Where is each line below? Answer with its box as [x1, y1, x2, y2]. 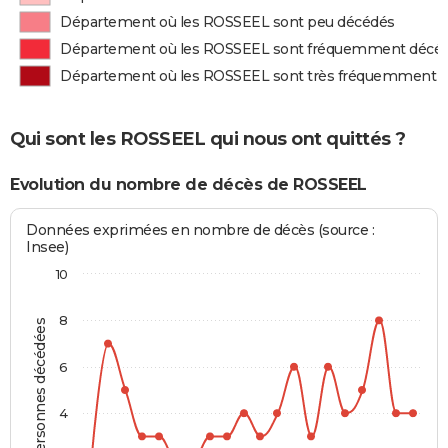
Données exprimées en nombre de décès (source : [26, 221, 375, 240]
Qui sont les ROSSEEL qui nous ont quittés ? [10, 127, 406, 150]
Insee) [26, 238, 69, 257]
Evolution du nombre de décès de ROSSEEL [10, 174, 367, 194]
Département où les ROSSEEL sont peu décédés [60, 13, 395, 31]
